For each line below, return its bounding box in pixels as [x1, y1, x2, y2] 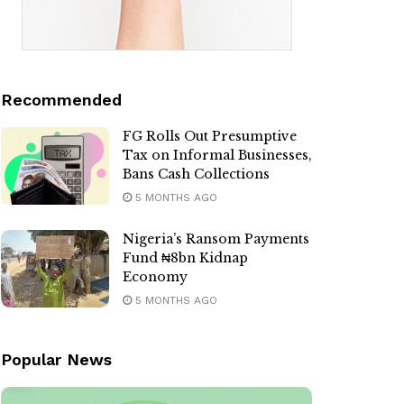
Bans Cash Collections [123, 166, 270, 183]
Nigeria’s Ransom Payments [123, 231, 309, 248]
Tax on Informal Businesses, [123, 147, 312, 164]
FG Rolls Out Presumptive [123, 128, 297, 145]
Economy [123, 269, 188, 286]
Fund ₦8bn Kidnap [123, 250, 248, 267]
